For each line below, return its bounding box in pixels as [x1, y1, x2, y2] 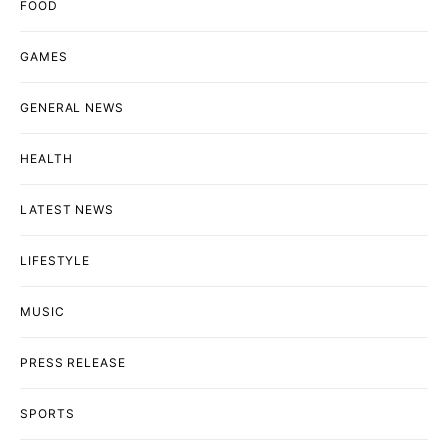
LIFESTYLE [20, 252, 91, 268]
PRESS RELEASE [20, 354, 126, 370]
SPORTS [20, 405, 75, 421]
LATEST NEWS [20, 201, 114, 217]
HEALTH [20, 150, 73, 166]
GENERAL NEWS [20, 99, 124, 115]
